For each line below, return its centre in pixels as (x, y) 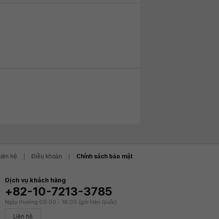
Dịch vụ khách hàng (35, 180)
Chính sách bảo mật (105, 156)
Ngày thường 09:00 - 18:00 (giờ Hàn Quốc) (61, 202)
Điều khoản (47, 156)
